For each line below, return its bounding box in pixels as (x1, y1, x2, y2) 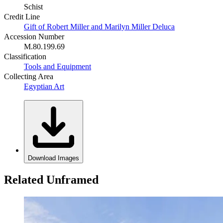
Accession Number (4, 32, 64, 41)
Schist (24, 2, 43, 11)
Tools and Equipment (24, 62, 91, 71)
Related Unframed (4, 173, 99, 186)
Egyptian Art (24, 82, 64, 91)
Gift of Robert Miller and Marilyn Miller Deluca (24, 22, 175, 31)
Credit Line (4, 12, 40, 21)
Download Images (28, 154, 79, 162)
